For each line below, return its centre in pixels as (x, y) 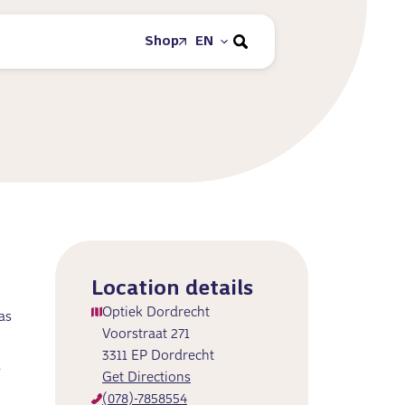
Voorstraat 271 (146, 334)
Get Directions (146, 378)
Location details (172, 289)
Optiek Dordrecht (156, 313)
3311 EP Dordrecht (158, 356)
